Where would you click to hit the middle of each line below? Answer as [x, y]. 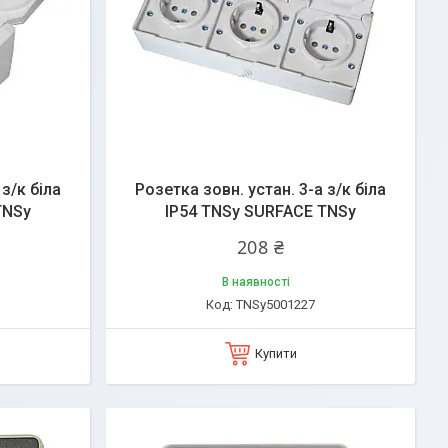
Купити [275, 353]
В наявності [255, 282]
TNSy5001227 [275, 304]
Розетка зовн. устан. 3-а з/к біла [260, 189]
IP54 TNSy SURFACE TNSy [260, 211]
